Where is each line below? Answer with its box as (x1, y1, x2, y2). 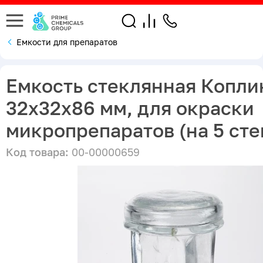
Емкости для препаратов (16, 36, 117, 47)
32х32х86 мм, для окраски (6, 96, 254, 119)
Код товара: (6, 145, 69, 159)
